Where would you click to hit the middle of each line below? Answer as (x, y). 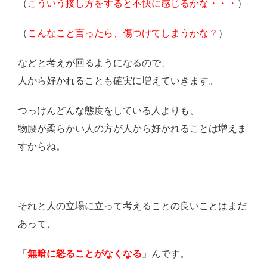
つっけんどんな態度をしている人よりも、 (108, 111)
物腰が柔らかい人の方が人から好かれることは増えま (132, 129)
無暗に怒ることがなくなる (85, 254)
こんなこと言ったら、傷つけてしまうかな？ (123, 33)
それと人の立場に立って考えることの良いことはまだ (132, 206)
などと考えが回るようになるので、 (94, 63)
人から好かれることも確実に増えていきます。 (118, 81)
